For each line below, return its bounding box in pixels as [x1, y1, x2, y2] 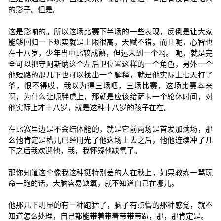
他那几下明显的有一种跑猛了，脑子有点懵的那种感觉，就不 [8, 201, 213, 209]
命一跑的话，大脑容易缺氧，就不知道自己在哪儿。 [8, 179, 179, 187]
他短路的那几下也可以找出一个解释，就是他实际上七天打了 [8, 71, 213, 79]
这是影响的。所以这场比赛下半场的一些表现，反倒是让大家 [8, 27, 213, 36]
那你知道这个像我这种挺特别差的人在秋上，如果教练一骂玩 [8, 168, 213, 177]
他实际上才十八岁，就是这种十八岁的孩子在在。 [8, 103, 171, 111]
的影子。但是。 [8, 5, 60, 14]
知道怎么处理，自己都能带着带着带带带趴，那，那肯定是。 [8, 212, 208, 220]
